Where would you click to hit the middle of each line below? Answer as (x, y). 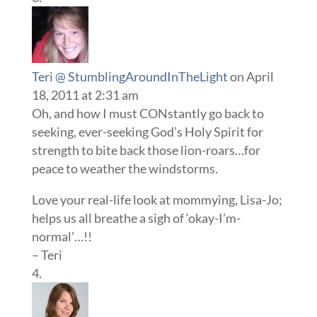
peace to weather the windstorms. (125, 169)
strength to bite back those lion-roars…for (146, 150)
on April (252, 77)
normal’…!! (62, 237)
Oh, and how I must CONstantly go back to (148, 114)
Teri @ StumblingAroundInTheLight (129, 77)
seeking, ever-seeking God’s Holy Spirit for (147, 132)
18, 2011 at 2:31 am (85, 95)
